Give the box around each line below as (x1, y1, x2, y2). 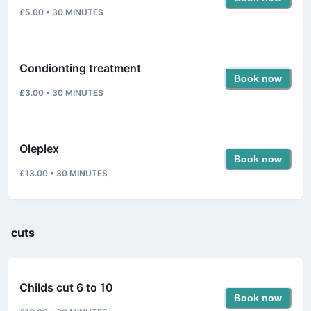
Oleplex (19, 141, 59, 155)
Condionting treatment (19, 60, 141, 75)
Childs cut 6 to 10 (19, 280, 113, 294)
